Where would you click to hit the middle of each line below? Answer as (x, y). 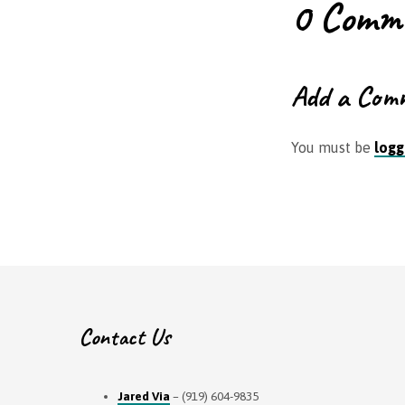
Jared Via (143, 396)
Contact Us (124, 336)
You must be (333, 147)
